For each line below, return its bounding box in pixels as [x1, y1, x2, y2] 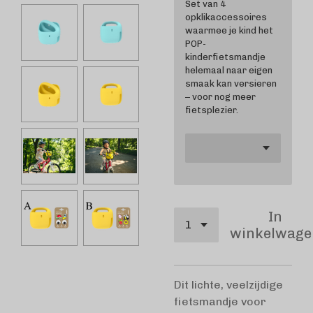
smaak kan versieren [185, 78, 277, 89]
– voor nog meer [185, 92, 256, 102]
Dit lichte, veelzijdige [174, 278, 283, 291]
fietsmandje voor [174, 295, 266, 308]
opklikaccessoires [185, 12, 267, 22]
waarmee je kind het [185, 25, 273, 36]
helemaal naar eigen [185, 65, 272, 75]
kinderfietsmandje [185, 52, 265, 62]
